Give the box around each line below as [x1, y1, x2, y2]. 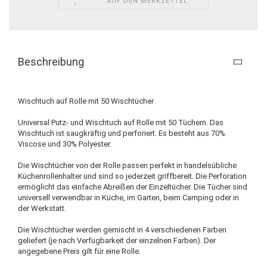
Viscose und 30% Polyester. [18, 139, 111, 148]
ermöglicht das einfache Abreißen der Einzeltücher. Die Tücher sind [18, 182, 247, 191]
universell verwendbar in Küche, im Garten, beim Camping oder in [18, 193, 239, 202]
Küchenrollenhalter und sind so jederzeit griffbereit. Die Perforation [18, 171, 247, 181]
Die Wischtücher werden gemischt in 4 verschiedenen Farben [18, 225, 226, 234]
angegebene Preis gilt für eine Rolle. [18, 246, 141, 256]
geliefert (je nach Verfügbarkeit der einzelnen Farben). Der [18, 235, 216, 245]
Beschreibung [18, 55, 84, 68]
